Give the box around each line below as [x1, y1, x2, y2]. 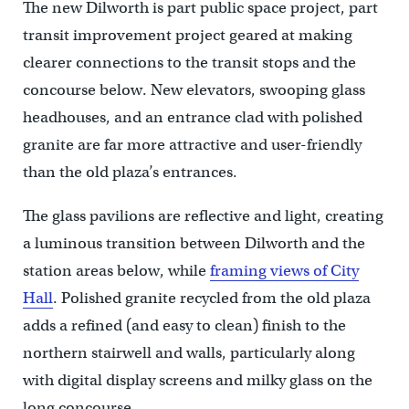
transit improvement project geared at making [22, 25, 352, 45]
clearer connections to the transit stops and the [22, 52, 356, 72]
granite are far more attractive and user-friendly [22, 134, 362, 154]
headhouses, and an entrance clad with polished [22, 107, 362, 127]
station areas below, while [22, 260, 210, 280]
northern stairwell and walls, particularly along [22, 342, 355, 362]
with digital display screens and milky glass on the [22, 370, 372, 390]
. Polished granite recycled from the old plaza [52, 288, 371, 308]
